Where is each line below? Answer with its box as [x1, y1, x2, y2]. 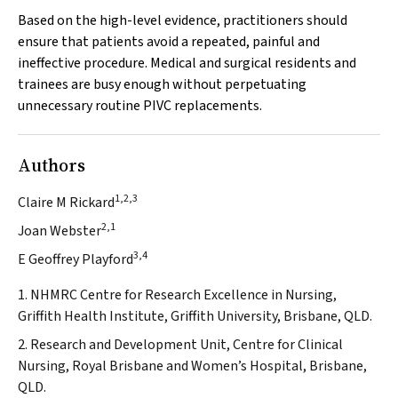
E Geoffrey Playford [18, 250, 133, 269]
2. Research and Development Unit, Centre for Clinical [18, 335, 343, 354]
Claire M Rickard [18, 193, 115, 212]
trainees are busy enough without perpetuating [18, 75, 306, 94]
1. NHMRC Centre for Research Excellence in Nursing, [18, 285, 337, 305]
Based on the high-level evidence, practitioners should [18, 11, 347, 30]
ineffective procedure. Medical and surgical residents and [18, 53, 356, 73]
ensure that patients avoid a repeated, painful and [18, 32, 320, 52]
